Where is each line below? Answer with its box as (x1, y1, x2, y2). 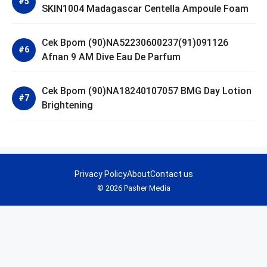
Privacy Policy (74, 169, 127, 179)
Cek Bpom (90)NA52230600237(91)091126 (42, 36, 228, 48)
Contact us (150, 169, 193, 179)
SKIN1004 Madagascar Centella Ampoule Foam (42, 2, 249, 14)
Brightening (42, 99, 93, 111)
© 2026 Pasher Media (97, 183, 170, 193)
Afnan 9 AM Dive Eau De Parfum (42, 51, 181, 63)
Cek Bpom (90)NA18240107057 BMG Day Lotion (42, 85, 252, 97)
